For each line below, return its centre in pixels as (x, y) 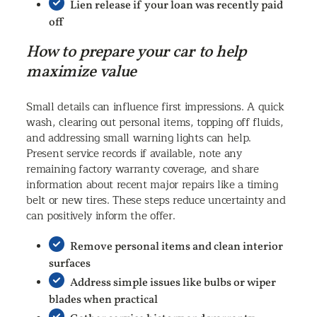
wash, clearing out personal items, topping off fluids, (155, 122)
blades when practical (104, 300)
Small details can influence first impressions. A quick (155, 106)
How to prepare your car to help (136, 53)
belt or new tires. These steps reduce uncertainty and (156, 200)
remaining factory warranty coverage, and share (143, 169)
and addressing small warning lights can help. (139, 138)
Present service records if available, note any (134, 153)
